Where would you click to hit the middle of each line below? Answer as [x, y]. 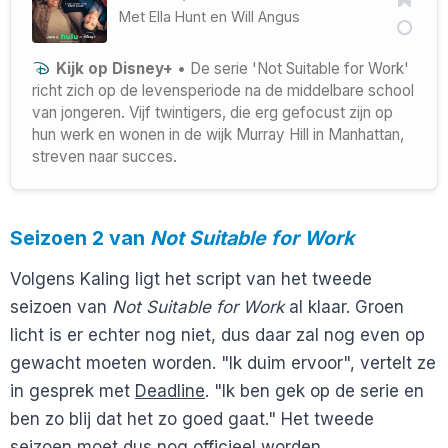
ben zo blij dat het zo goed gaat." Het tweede [192, 419]
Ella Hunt [177, 16]
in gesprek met [72, 391]
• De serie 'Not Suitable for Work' [290, 68]
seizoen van [61, 307]
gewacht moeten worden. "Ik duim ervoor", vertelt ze [223, 363]
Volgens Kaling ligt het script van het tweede [191, 279]
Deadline [170, 391]
